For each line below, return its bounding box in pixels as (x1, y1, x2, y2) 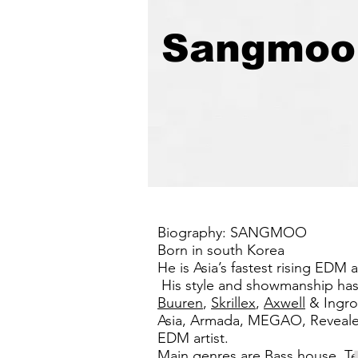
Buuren (157, 294, 203, 312)
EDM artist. (157, 329, 229, 347)
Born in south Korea (157, 241, 284, 259)
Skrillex (211, 294, 256, 312)
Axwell (264, 294, 305, 312)
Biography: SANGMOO (157, 224, 307, 241)
